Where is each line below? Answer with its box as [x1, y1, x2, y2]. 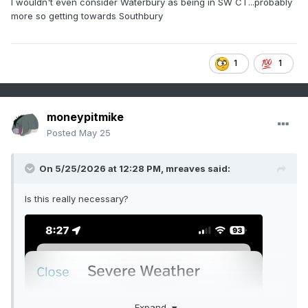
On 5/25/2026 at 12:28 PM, [39, 163, 166, 175]
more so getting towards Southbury [11, 10, 163, 22]
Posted [47, 127, 79, 139]
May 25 [79, 127, 111, 139]
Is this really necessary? [25, 193, 129, 205]
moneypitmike [47, 110, 124, 124]
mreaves [166, 163, 206, 175]
